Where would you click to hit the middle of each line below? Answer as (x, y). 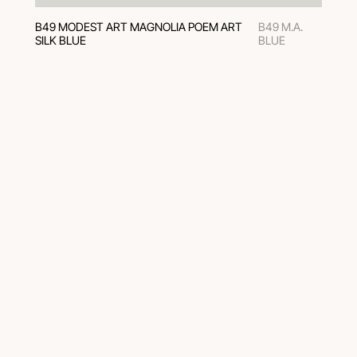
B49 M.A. (281, 26)
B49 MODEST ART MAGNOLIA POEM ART (138, 26)
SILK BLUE (60, 40)
